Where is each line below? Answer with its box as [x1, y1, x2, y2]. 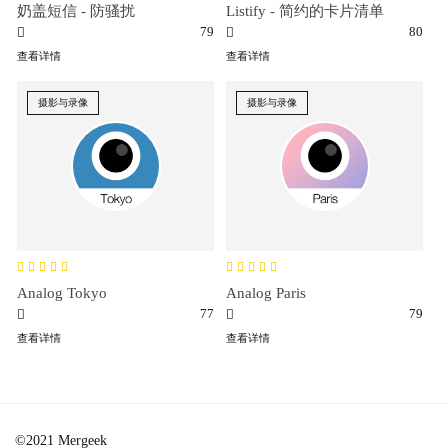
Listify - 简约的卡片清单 [226, 3, 385, 19]
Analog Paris [226, 285, 307, 301]
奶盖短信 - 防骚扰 [17, 3, 135, 19]
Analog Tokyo [17, 285, 107, 301]
